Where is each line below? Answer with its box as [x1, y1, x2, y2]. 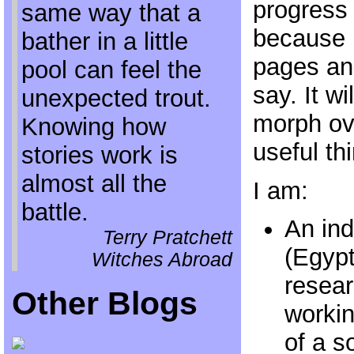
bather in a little [21, 28, 188, 55]
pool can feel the [21, 56, 201, 84]
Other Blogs [11, 285, 198, 322]
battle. [21, 198, 88, 226]
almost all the [21, 170, 167, 198]
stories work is [21, 141, 178, 169]
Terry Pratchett [102, 227, 232, 248]
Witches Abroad [91, 249, 232, 270]
